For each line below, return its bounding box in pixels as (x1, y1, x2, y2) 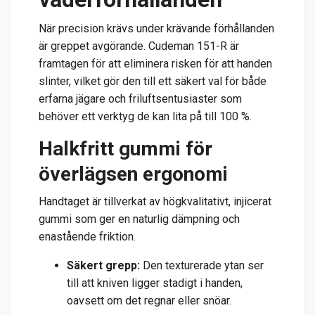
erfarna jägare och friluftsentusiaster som (39, 92, 242, 106)
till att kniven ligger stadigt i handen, (67, 276, 243, 290)
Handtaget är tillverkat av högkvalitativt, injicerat (39, 195, 271, 209)
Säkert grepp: (67, 259, 140, 273)
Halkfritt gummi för (39, 137, 212, 161)
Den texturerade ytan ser (140, 259, 264, 273)
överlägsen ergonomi (39, 162, 228, 186)
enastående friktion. (39, 230, 136, 244)
